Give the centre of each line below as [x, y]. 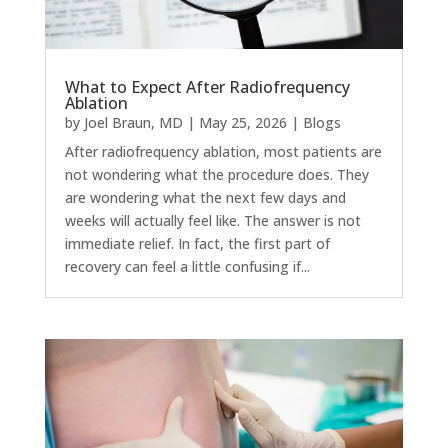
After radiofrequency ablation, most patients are [223, 151]
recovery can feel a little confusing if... [187, 266]
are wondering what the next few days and [205, 197]
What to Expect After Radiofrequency [207, 86]
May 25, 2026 [242, 122]
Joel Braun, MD [133, 122]
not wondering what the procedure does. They [216, 174]
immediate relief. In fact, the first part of [197, 243]
